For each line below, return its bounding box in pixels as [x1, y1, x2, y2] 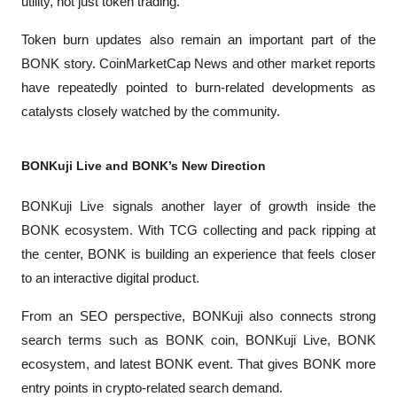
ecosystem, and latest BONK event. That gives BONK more [21, 356, 376, 371]
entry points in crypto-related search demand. [21, 380, 283, 395]
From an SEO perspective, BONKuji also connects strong [21, 308, 376, 323]
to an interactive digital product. [21, 270, 199, 285]
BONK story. [21, 56, 99, 71]
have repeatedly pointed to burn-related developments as [21, 80, 376, 95]
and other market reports [228, 56, 376, 71]
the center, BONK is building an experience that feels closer [21, 246, 376, 261]
